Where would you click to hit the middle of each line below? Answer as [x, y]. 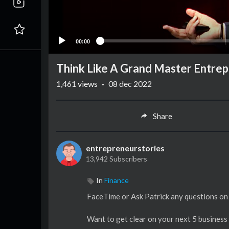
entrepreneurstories [125, 148]
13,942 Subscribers [117, 159]
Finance [117, 180]
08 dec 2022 [130, 84]
